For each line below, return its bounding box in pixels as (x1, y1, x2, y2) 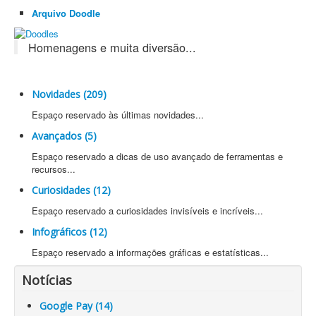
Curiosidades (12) (32, 183, 111, 197)
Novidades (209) (32, 87, 107, 101)
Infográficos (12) (32, 224, 107, 238)
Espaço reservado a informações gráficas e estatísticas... (32, 245, 269, 259)
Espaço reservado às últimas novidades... (32, 107, 204, 121)
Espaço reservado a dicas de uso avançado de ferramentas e (32, 149, 283, 163)
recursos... (32, 162, 75, 176)
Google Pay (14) (39, 298, 113, 312)
